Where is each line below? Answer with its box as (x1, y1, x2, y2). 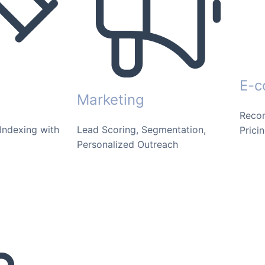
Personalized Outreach (77, 138, 178, 150)
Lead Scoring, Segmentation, (77, 123, 206, 135)
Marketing (77, 91, 144, 108)
